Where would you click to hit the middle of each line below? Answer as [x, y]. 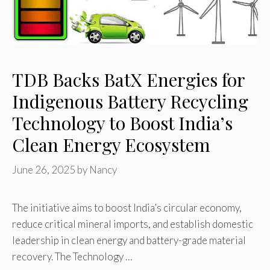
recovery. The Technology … [72, 256]
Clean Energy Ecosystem [111, 145]
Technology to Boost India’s [122, 123]
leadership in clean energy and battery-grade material [129, 240]
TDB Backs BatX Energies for [128, 80]
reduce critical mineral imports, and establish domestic [133, 224]
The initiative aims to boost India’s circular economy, [127, 207]
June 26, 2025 [44, 169]
